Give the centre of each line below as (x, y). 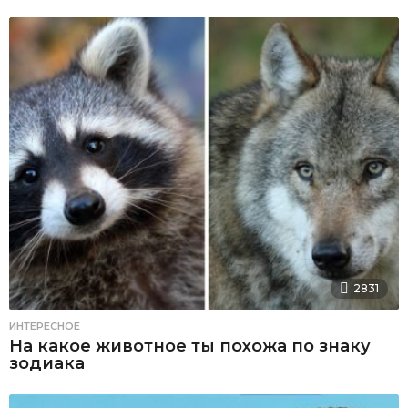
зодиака (47, 364)
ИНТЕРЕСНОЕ (45, 326)
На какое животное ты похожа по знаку (190, 347)
